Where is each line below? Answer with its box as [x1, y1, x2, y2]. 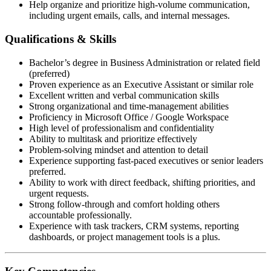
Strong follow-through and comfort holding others [29, 198, 220, 209]
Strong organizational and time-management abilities [29, 100, 229, 111]
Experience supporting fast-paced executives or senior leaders [29, 155, 263, 166]
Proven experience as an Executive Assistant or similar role [29, 79, 253, 90]
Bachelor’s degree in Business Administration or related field [29, 57, 260, 68]
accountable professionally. [29, 209, 132, 220]
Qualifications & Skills [5, 33, 116, 46]
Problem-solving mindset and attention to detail [29, 144, 208, 155]
